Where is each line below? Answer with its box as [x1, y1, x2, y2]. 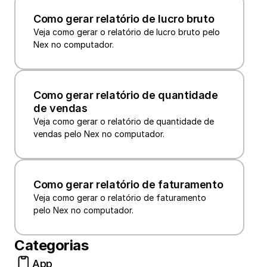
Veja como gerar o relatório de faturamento [33, 193, 206, 203]
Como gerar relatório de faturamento [33, 178, 223, 191]
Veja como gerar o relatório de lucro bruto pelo [33, 27, 220, 38]
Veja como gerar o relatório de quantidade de [33, 116, 214, 127]
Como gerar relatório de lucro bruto [33, 13, 215, 26]
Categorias [14, 237, 89, 254]
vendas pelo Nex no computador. [33, 129, 164, 139]
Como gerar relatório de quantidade [33, 89, 218, 102]
